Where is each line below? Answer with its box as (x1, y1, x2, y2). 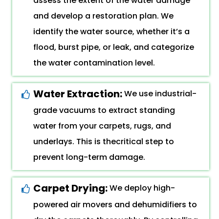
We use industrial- (124, 88, 197, 99)
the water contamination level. (33, 57, 155, 68)
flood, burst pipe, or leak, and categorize (33, 42, 194, 53)
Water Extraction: (33, 87, 124, 101)
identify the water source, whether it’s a (33, 26, 190, 37)
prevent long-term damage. (33, 152, 145, 163)
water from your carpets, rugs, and (33, 120, 171, 131)
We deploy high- (109, 182, 175, 194)
